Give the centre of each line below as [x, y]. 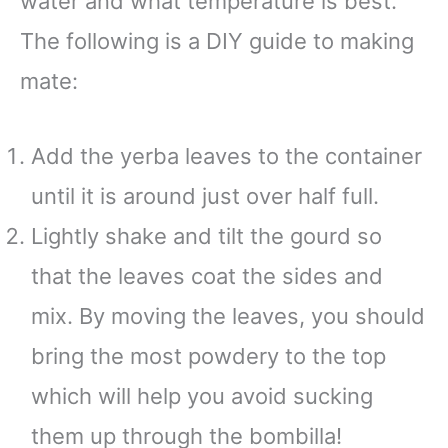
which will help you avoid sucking [202, 395]
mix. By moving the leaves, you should [228, 315]
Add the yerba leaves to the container [226, 155]
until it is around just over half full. [208, 195]
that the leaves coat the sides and [207, 275]
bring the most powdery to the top [208, 355]
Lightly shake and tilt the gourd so [206, 235]
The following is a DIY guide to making [217, 40]
